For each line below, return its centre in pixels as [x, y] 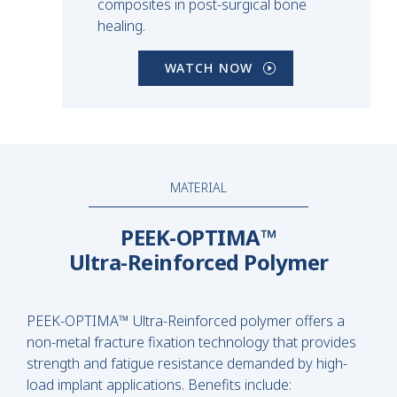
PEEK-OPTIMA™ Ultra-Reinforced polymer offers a [186, 320]
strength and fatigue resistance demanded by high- [187, 363]
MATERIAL [198, 187]
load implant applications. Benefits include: [159, 384]
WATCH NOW [209, 67]
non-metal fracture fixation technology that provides [191, 342]
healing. [121, 25]
